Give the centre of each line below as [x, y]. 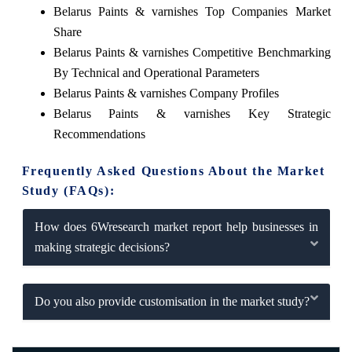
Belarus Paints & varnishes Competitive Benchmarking [192, 52]
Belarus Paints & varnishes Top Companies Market [192, 11]
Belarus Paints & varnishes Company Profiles [166, 93]
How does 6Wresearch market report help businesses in [176, 226]
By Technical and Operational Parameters [156, 72]
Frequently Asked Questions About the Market [173, 170]
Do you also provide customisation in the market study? [172, 301]
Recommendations [99, 134]
